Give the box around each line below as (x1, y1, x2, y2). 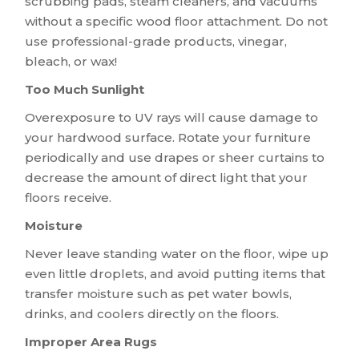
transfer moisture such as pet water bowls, (25, 285, 292, 301)
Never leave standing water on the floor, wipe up (25, 245, 329, 261)
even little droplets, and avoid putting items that (25, 265, 326, 281)
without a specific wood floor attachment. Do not (25, 13, 329, 29)
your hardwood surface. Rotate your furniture (25, 129, 312, 145)
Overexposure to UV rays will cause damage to (25, 109, 319, 125)
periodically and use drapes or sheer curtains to (25, 149, 325, 165)
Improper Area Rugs (25, 333, 158, 349)
